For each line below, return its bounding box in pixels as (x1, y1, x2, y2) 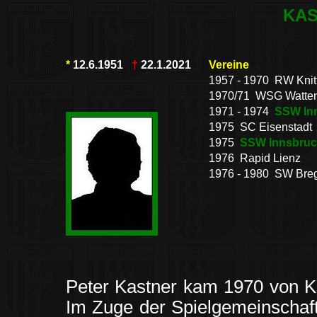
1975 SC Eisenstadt (209, 121, 312, 133)
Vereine (209, 59, 249, 71)
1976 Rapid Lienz (209, 152, 301, 164)
